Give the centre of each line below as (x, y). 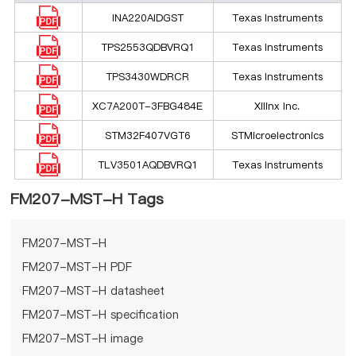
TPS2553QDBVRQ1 (147, 46)
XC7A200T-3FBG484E (148, 105)
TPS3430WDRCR (148, 76)
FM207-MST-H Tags (87, 199)
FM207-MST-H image (83, 338)
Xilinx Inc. (277, 105)
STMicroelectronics (277, 135)
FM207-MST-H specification (101, 314)
